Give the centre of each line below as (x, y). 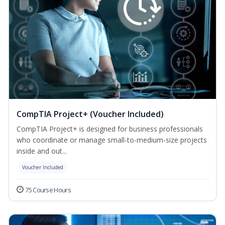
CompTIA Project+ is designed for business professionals (110, 129)
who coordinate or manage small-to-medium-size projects (112, 140)
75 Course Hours (48, 190)
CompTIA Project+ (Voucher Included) (90, 114)
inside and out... (42, 151)
